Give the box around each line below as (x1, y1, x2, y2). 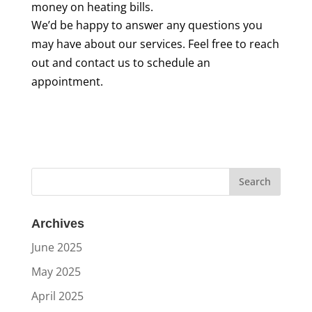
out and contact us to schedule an (31, 54, 210, 70)
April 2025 (31, 288, 84, 304)
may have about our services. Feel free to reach (31, 36, 279, 52)
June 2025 (31, 239, 82, 255)
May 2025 (31, 263, 81, 279)
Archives (31, 216, 84, 231)
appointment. (31, 73, 103, 89)
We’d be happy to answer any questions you (31, 17, 263, 33)
